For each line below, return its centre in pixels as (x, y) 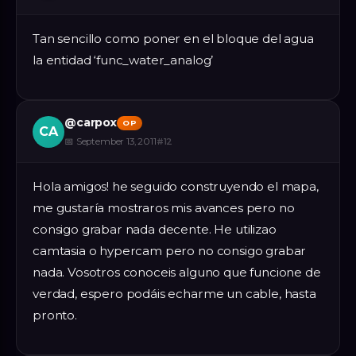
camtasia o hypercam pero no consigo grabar (170, 250)
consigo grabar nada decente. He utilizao (155, 229)
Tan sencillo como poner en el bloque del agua (173, 39)
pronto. (55, 315)
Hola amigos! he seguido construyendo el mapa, (176, 186)
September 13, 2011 (116, 141)
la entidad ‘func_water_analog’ (123, 60)
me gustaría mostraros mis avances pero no (164, 207)
